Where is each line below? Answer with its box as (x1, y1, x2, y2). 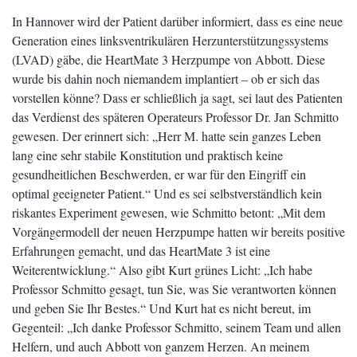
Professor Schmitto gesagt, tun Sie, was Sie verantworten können (12, 280, 336, 297)
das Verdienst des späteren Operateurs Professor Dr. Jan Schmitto (12, 108, 339, 125)
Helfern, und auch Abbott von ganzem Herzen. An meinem (12, 337, 309, 355)
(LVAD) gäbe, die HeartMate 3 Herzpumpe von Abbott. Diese (12, 50, 325, 68)
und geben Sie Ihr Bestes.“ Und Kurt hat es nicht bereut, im (12, 299, 311, 316)
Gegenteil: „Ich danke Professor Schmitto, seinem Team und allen (12, 318, 341, 335)
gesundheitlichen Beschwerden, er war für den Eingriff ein (12, 165, 306, 182)
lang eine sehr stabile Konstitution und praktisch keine (12, 146, 283, 163)
